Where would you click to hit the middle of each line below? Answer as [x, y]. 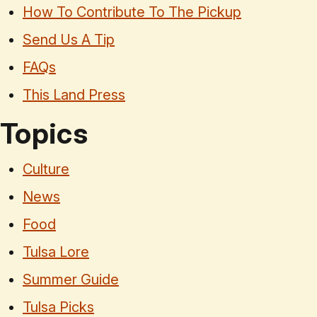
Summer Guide [71, 280]
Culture [46, 169]
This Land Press [74, 95]
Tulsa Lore [56, 252]
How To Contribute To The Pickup [132, 12]
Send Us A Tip [69, 40]
